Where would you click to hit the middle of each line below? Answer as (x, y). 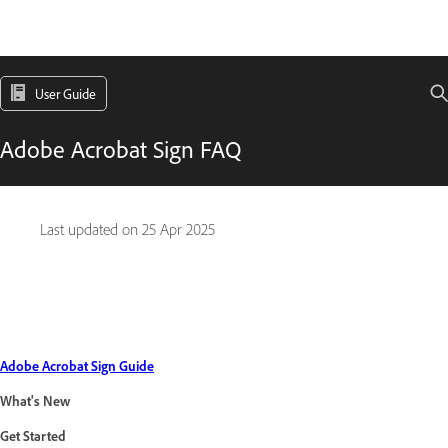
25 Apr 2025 (178, 229)
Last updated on (91, 229)
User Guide (65, 93)
